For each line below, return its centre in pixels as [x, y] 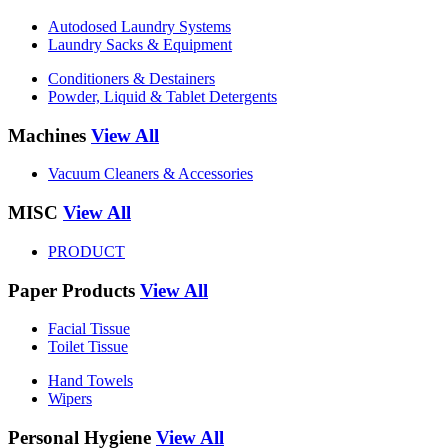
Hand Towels [90, 381]
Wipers [70, 399]
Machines [49, 135]
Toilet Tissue [88, 347]
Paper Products [74, 290]
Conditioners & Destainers [131, 78]
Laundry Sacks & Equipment [140, 44]
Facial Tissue [89, 329]
